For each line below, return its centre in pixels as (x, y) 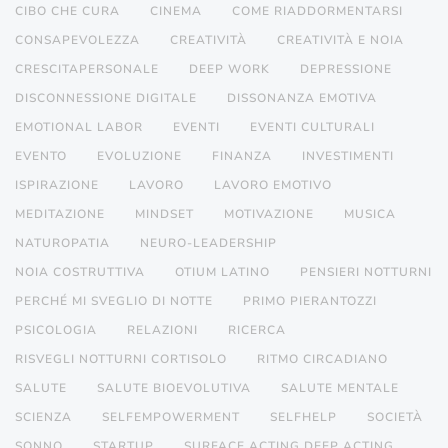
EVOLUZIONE (139, 156)
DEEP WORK (229, 69)
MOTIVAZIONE (269, 214)
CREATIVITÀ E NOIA (340, 40)
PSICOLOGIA (56, 330)
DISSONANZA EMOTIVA (302, 98)
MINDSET (164, 214)
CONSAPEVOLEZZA (77, 40)
